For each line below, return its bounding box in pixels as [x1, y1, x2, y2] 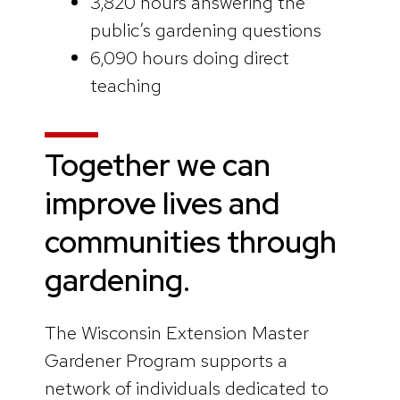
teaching [89, 73, 287, 98]
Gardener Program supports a [45, 347, 287, 372]
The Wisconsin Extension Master [45, 320, 309, 345]
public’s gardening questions [89, 18, 326, 43]
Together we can [45, 145, 271, 185]
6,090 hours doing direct [89, 46, 289, 71]
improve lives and [45, 183, 279, 223]
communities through [45, 221, 337, 262]
